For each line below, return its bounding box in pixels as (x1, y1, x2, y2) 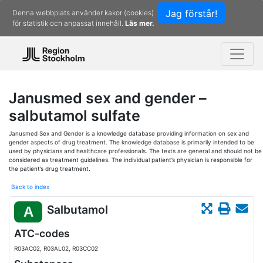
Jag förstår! (166, 8, 217, 19)
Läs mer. (125, 19, 154, 28)
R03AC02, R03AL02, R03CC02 (14, 245, 98, 252)
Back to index (11, 183, 49, 190)
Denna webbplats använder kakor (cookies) (12, 8, 154, 17)
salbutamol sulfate (9, 107, 140, 124)
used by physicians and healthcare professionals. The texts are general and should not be (9, 147, 262, 154)
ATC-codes (14, 227, 70, 240)
